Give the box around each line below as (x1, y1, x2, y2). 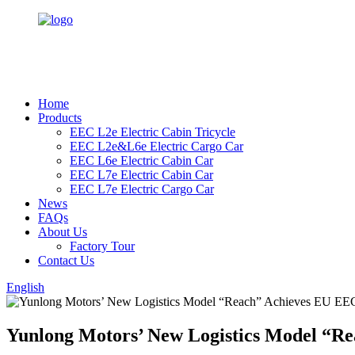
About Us (38, 225, 87, 239)
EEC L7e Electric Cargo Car (70, 182, 214, 196)
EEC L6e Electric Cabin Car (70, 154, 213, 167)
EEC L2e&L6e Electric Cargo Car (70, 139, 243, 153)
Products (38, 111, 82, 124)
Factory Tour (70, 239, 135, 253)
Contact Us (38, 254, 94, 267)
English (6, 281, 44, 294)
